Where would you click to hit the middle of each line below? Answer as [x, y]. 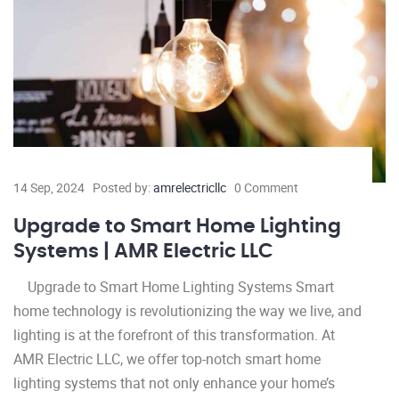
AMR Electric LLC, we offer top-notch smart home [167, 359]
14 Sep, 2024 [49, 188]
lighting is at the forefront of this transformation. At [174, 335]
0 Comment [266, 188]
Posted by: [123, 188]
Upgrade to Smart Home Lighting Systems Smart [174, 287]
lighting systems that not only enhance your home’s [174, 383]
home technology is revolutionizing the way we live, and [187, 311]
